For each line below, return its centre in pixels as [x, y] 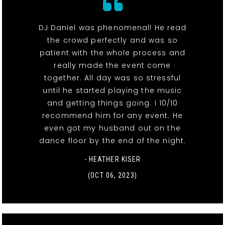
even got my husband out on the [113, 128]
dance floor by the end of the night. [113, 140]
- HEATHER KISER [113, 159]
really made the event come [113, 65]
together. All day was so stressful [113, 78]
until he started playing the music [113, 90]
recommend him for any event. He [113, 115]
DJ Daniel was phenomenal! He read [113, 27]
